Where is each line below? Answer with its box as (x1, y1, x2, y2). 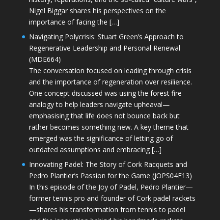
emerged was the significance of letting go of (28, 133, 173, 143)
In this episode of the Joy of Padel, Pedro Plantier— (28, 182, 193, 192)
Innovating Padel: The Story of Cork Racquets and (28, 159, 187, 169)
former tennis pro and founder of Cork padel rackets (28, 193, 195, 203)
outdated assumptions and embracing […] (28, 144, 162, 154)
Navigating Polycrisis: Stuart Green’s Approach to (28, 31, 184, 41)
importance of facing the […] (28, 17, 119, 27)
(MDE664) (28, 54, 61, 64)
